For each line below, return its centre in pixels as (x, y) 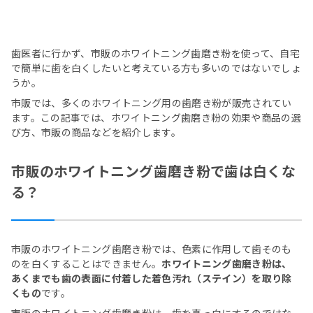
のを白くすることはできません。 (87, 264)
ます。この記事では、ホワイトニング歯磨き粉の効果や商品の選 (156, 118)
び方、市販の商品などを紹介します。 (96, 132)
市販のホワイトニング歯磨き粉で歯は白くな (154, 171)
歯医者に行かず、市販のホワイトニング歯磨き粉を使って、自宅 (156, 53)
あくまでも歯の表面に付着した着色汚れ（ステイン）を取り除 (152, 278)
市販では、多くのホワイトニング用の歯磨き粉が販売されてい (152, 103)
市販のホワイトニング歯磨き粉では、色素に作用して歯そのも (152, 249)
